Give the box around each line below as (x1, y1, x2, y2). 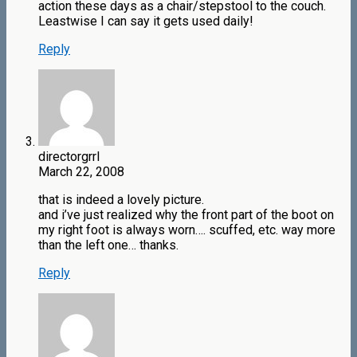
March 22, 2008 (38, 164, 124, 180)
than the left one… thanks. (38, 237, 178, 253)
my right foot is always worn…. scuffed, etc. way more (38, 222, 335, 238)
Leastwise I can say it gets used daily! (38, 14, 253, 29)
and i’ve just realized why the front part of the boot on (38, 207, 334, 223)
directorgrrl (38, 149, 100, 165)
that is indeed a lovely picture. (38, 192, 204, 208)
